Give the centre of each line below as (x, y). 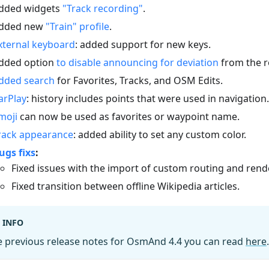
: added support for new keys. (143, 44)
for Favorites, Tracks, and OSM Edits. (139, 80)
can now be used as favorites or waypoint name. (128, 116)
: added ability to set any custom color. (160, 134)
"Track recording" (103, 8)
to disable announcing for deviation (138, 62)
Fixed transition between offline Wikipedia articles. (125, 186)
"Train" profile (77, 26)
